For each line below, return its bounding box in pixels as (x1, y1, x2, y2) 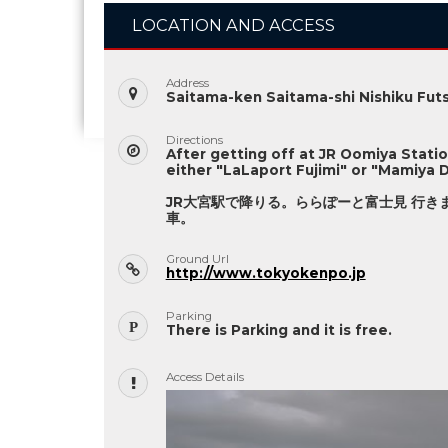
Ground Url (165, 251, 229, 266)
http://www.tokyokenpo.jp (165, 264, 366, 281)
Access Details (165, 370, 244, 385)
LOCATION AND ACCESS (131, 14, 335, 35)
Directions (165, 132, 223, 147)
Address (165, 75, 209, 90)
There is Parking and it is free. (165, 322, 392, 339)
